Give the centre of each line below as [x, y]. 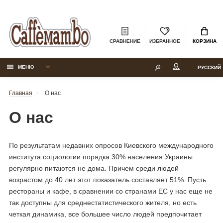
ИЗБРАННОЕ [165, 41]
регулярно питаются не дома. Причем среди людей [94, 168]
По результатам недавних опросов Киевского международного [111, 146]
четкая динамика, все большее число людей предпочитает [105, 214]
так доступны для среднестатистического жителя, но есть [103, 203]
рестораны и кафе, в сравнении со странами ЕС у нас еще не [111, 191]
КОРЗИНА [204, 41]
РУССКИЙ [209, 67]
